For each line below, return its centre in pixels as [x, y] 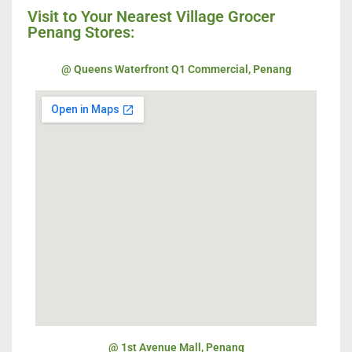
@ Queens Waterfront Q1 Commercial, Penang [176, 70]
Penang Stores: [81, 33]
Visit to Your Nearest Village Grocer [151, 17]
